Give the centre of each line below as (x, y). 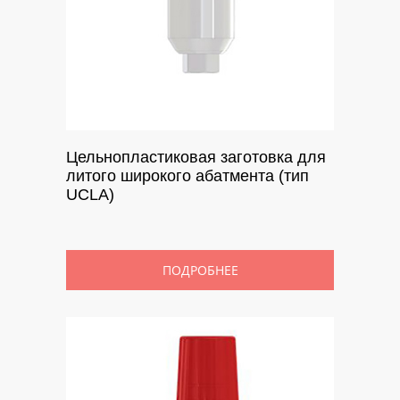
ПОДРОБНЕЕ (200, 270)
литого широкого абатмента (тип (187, 175)
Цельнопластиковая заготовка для (196, 157)
